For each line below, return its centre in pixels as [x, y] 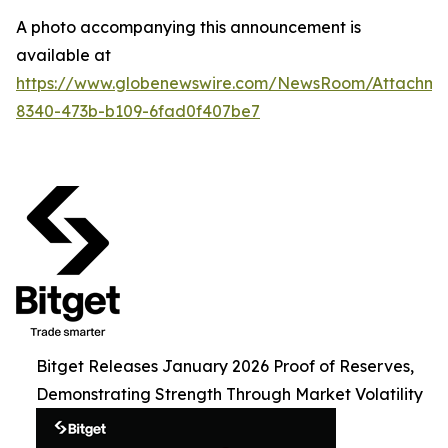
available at [63, 55]
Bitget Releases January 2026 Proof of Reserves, [225, 366]
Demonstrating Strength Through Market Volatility [229, 394]
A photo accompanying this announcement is [188, 27]
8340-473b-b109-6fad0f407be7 [138, 111]
